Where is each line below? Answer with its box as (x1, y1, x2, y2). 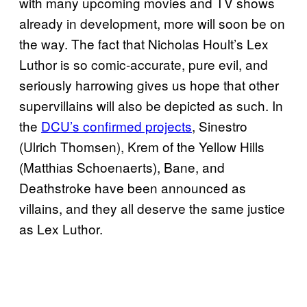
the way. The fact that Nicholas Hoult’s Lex (19, 34, 269, 53)
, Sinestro (192, 116, 247, 136)
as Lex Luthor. (19, 219, 103, 238)
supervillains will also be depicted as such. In (19, 96, 283, 115)
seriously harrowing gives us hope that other (19, 75, 279, 95)
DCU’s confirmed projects (41, 116, 192, 136)
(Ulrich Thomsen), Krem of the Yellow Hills (19, 137, 265, 156)
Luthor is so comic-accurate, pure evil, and (19, 55, 268, 74)
